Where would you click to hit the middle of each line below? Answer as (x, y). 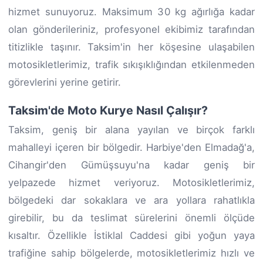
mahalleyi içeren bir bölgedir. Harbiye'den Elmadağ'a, (131, 147)
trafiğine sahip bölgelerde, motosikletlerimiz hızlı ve (131, 253)
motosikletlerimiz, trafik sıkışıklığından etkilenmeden (131, 64)
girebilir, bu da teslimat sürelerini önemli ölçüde (131, 218)
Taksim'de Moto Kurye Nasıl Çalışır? (108, 110)
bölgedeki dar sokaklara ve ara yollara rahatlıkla (131, 200)
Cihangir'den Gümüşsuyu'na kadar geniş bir (131, 165)
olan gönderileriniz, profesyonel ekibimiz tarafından (131, 29)
